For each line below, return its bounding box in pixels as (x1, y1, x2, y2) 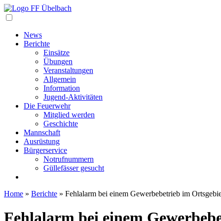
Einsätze (43, 48, 70, 57)
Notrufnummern (43, 155, 94, 163)
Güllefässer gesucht (43, 164, 104, 172)
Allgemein (43, 75, 76, 83)
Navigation (13, 12, 48, 21)
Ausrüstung (24, 137, 60, 146)
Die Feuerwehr (24, 102, 71, 110)
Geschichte (43, 119, 78, 128)
